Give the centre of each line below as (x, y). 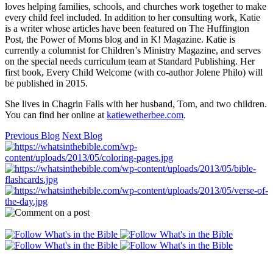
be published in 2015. (46, 83)
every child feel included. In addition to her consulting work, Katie (133, 17)
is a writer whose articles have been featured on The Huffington (127, 28)
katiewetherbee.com (145, 115)
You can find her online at (56, 115)
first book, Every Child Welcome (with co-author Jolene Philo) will (134, 72)
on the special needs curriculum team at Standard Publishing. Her (130, 61)
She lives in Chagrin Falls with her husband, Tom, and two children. (136, 104)
